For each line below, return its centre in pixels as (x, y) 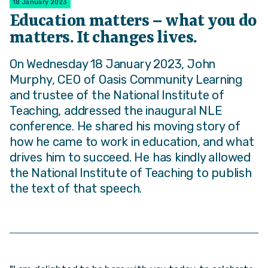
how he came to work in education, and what (132, 141)
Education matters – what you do (133, 21)
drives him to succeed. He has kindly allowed (130, 157)
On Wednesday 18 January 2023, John (113, 64)
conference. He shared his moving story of (125, 126)
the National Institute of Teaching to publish (131, 173)
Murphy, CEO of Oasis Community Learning (126, 79)
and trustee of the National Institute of (117, 95)
